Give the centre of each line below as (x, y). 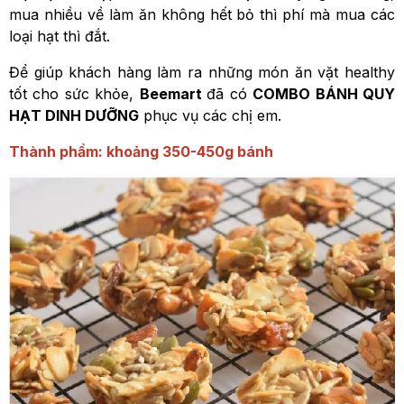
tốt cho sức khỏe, (74, 94)
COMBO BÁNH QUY (324, 94)
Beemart (173, 94)
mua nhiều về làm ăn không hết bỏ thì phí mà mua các (202, 14)
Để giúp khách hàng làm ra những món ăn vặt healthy (202, 72)
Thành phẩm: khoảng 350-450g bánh (141, 151)
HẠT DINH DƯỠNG (74, 115)
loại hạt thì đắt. (60, 36)
